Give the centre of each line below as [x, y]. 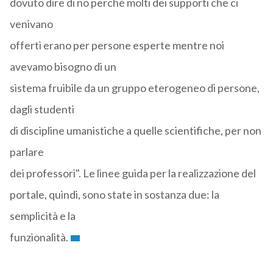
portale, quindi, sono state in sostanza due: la [114, 195]
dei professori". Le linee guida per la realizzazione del [133, 173]
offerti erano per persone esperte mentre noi [117, 45]
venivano [31, 24]
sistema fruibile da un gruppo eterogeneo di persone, [134, 88]
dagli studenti [42, 109]
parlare [27, 152]
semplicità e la [42, 216]
